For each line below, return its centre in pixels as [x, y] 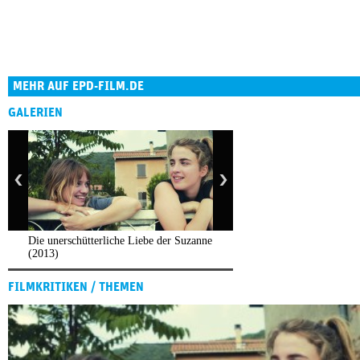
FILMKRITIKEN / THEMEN [76, 287]
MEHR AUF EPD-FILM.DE [78, 86]
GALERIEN [35, 113]
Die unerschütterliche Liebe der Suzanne [120, 241]
